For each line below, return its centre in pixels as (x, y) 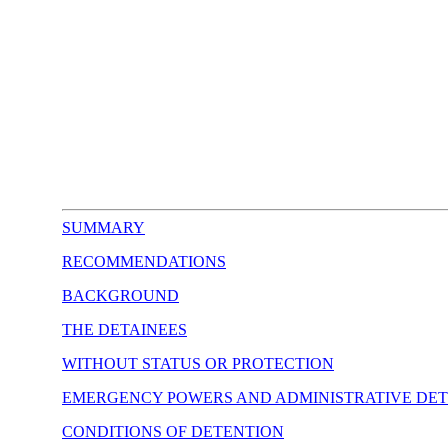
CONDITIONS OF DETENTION (173, 431)
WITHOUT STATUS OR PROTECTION (198, 363)
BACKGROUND (120, 295)
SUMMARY (103, 227)
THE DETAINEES (124, 329)
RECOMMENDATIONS (144, 261)
